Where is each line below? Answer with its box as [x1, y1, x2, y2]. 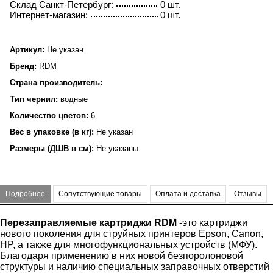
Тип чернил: [10, 94, 58, 104]
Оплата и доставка [155, 190, 221, 199]
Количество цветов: [10, 111, 88, 121]
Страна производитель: [10, 78, 102, 88]
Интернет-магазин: [10, 10, 88, 21]
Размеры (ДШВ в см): [10, 144, 94, 154]
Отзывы [234, 190, 261, 199]
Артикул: [10, 45, 44, 55]
